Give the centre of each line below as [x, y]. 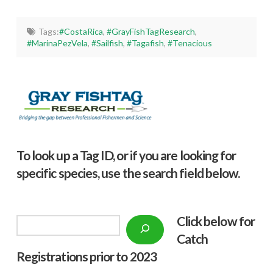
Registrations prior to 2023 [86, 256]
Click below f [210, 221]
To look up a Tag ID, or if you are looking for [126, 155]
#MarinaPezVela [58, 43]
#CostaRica [81, 32]
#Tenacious [190, 43]
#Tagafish [146, 43]
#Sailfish [108, 43]
